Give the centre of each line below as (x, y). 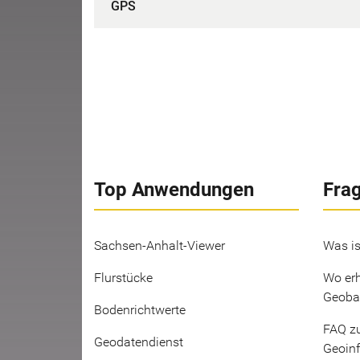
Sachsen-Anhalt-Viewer (160, 245)
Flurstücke (123, 278)
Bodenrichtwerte (140, 310)
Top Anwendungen (174, 190)
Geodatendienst (139, 342)
